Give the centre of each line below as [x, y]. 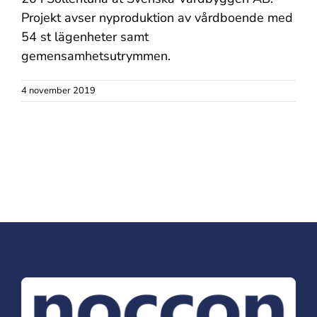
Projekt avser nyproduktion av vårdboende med [157, 17]
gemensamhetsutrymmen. [96, 56]
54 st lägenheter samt [85, 36]
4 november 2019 [58, 90]
